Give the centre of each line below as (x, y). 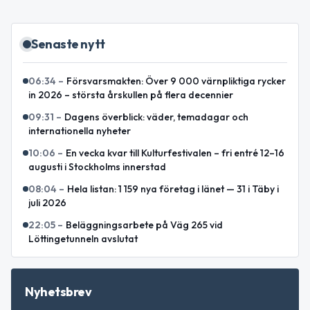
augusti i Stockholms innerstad (97, 166)
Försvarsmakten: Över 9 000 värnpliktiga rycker (176, 81)
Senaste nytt (68, 44)
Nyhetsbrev (58, 291)
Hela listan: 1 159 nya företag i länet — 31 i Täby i (173, 189)
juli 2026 (47, 202)
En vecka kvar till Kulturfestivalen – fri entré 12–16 (175, 153)
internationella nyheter (80, 130)
